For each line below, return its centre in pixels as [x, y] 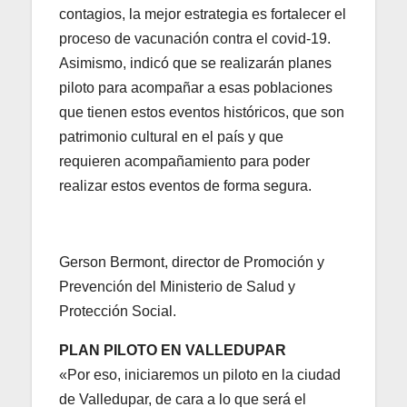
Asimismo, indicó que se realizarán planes [195, 64]
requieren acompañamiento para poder [184, 162]
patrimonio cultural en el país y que [171, 137]
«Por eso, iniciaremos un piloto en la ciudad [200, 375]
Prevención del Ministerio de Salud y [177, 287]
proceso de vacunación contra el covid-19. [195, 39]
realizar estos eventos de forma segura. [185, 186]
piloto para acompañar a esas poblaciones [196, 88]
